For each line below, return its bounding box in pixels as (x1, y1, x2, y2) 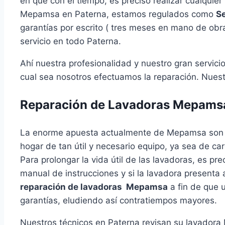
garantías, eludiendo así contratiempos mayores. (20, 195, 217, 206)
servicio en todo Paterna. (20, 36, 121, 47)
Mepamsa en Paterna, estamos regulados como (20, 9, 216, 20)
